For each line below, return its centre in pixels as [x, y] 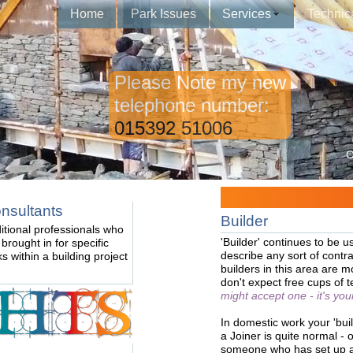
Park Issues [163, 14]
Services [247, 14]
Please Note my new [197, 82]
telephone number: [189, 105]
